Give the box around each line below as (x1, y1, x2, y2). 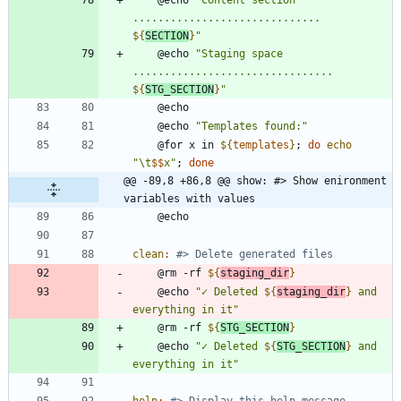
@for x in (158, 138, 220, 151)
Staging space (201, 47, 283, 60)
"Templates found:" (195, 119, 308, 132)
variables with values (124, 192, 255, 205)
